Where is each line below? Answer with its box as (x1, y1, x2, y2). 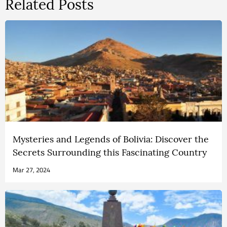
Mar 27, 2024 (13, 164, 50, 175)
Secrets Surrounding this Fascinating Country (13, 146, 207, 158)
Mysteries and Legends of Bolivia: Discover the (13, 133, 209, 145)
